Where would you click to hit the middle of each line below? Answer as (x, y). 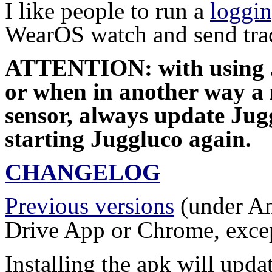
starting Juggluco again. (128, 138)
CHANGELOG (83, 172)
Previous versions (90, 205)
